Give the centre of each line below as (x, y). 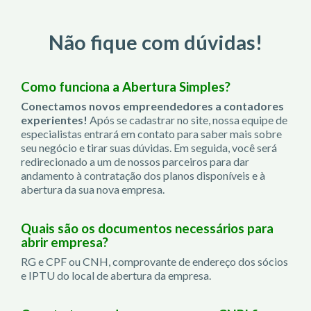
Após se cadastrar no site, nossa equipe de (188, 119)
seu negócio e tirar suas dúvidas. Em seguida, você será (149, 147)
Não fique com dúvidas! (155, 42)
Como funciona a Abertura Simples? (126, 86)
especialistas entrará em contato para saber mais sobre (151, 133)
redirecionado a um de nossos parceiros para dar (135, 161)
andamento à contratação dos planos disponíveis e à (143, 175)
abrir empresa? (65, 242)
